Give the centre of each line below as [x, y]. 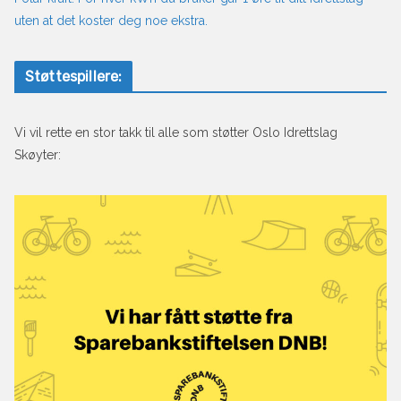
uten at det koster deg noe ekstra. [111, 21]
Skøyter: [38, 155]
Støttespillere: [74, 77]
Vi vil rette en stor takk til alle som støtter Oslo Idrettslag [176, 133]
